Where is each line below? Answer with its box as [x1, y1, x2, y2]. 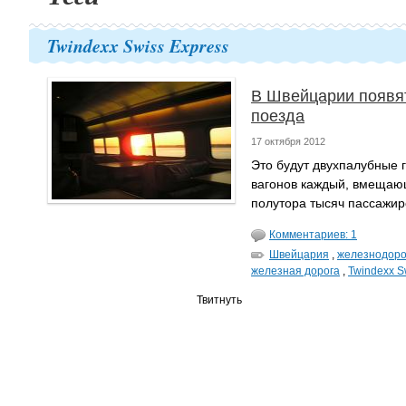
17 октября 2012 [251, 136, 325, 147]
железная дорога [251, 265, 340, 277]
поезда [251, 107, 304, 125]
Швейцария [269, 248, 329, 261]
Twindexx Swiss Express [47, 33, 229, 58]
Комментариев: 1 [269, 228, 357, 241]
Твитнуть [197, 294, 242, 306]
